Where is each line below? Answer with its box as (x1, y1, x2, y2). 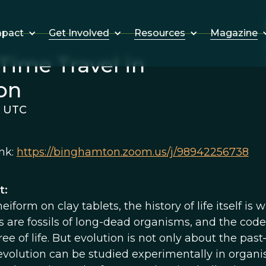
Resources (134, 27, 185, 39)
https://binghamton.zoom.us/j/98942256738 (16, 145, 249, 159)
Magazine (210, 27, 258, 39)
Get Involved (48, 27, 109, 39)
